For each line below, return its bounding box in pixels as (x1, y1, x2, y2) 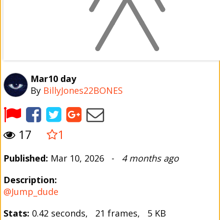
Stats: (3, 207, 29, 219)
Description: (3, 174, 57, 186)
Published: (3, 152, 48, 164)
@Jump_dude (3, 186, 58, 197)
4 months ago (122, 152, 179, 164)
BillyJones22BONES (43, 84, 123, 96)
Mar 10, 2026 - (48, 152, 122, 164)
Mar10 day (30, 73, 76, 84)
